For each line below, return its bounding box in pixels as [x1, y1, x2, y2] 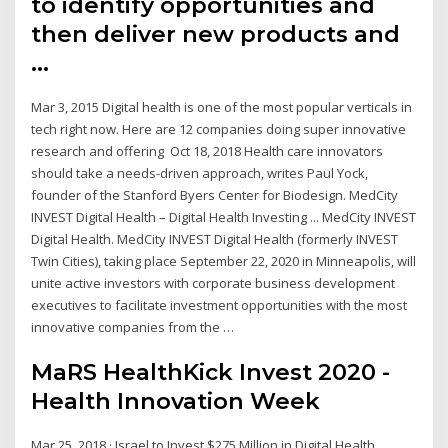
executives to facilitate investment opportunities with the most [31, 295, 408, 314]
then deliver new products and [31, 19, 401, 48]
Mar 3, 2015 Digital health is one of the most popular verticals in [31, 97, 413, 116]
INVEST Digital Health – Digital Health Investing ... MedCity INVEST [31, 207, 417, 226]
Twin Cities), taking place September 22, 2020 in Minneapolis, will [31, 251, 417, 270]
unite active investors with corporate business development [31, 273, 396, 292]
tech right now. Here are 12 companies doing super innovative [31, 119, 407, 138]
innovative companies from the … [31, 317, 235, 336]
